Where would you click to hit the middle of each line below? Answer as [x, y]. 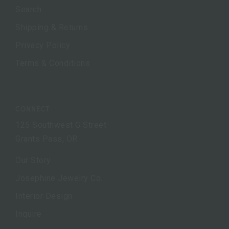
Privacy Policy [43, 45]
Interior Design [44, 196]
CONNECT [32, 109]
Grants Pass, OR [47, 139]
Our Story [33, 160]
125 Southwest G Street [61, 125]
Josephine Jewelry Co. [59, 178]
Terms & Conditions [53, 63]
